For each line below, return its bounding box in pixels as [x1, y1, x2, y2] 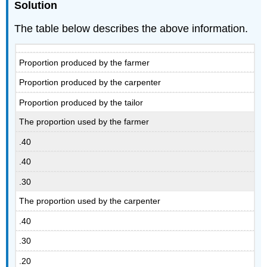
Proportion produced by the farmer [19, 57, 150, 67]
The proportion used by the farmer [19, 117, 150, 127]
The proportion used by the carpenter [19, 196, 161, 206]
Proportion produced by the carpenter [19, 77, 162, 88]
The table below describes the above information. [14, 22, 249, 35]
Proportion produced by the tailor [19, 97, 144, 107]
